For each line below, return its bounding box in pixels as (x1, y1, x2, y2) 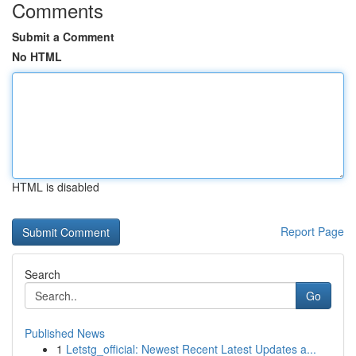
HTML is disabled (12, 179, 99, 195)
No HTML (12, 48, 62, 64)
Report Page (281, 223, 344, 239)
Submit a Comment (12, 29, 114, 44)
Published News (25, 325, 105, 341)
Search (25, 266, 60, 282)
